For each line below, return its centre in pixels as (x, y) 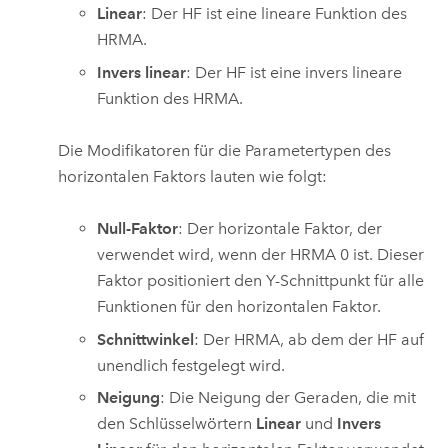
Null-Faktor (138, 229)
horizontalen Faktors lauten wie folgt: (193, 176)
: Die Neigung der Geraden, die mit (288, 398)
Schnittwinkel (146, 339)
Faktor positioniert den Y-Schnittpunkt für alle (261, 281)
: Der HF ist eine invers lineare (294, 72)
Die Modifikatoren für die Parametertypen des (225, 150)
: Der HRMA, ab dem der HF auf (309, 339)
